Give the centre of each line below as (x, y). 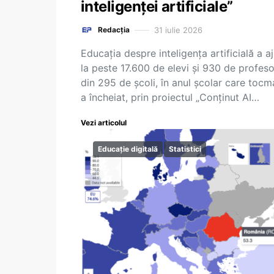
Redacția (114, 30)
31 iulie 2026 (178, 30)
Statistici (185, 149)
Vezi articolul (104, 123)
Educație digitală (128, 149)
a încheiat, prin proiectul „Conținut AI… (170, 97)
